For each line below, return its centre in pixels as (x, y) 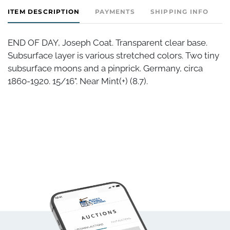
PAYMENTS (115, 11)
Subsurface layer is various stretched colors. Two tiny (113, 55)
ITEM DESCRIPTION (44, 11)
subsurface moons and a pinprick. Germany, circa (105, 68)
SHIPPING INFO (179, 11)
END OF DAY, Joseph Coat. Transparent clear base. (108, 42)
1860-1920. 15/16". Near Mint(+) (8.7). (78, 81)
